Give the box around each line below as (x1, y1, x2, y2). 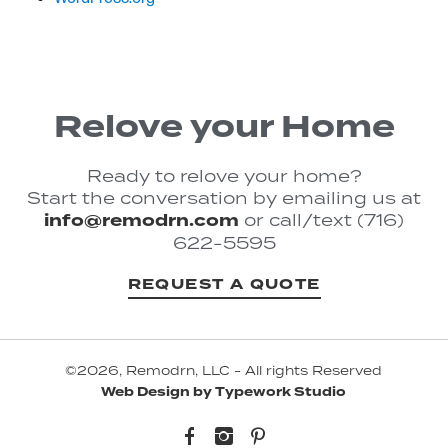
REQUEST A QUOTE (127, 274, 321, 296)
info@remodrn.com (44, 208, 239, 234)
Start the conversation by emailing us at (27, 187, 421, 210)
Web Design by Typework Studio (101, 383, 347, 402)
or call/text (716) (239, 209, 404, 232)
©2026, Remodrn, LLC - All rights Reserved (65, 362, 383, 380)
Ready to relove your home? (86, 165, 362, 188)
